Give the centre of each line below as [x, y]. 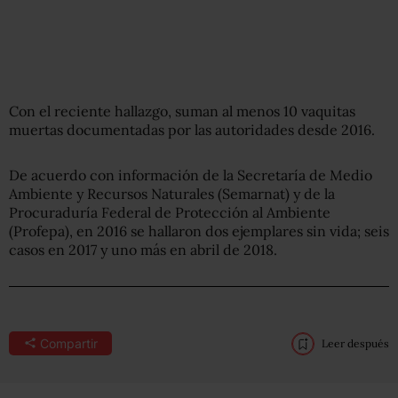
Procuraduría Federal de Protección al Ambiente [170, 212]
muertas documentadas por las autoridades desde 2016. [192, 129]
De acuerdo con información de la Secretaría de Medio [191, 175]
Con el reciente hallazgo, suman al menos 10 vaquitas [182, 111]
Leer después [355, 343]
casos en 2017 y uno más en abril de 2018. [143, 249]
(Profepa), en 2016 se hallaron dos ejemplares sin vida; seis [199, 231]
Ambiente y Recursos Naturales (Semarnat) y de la [172, 193]
